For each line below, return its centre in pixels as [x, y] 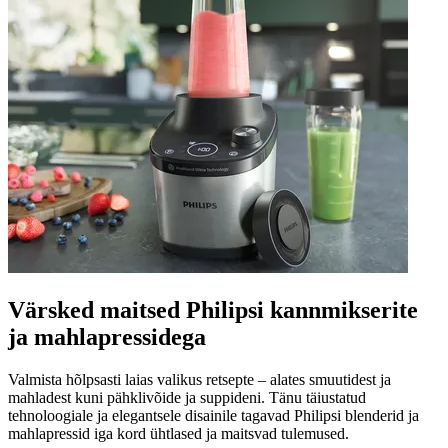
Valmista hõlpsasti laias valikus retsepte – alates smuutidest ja [199, 380]
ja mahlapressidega [107, 337]
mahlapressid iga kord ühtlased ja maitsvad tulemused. [178, 434]
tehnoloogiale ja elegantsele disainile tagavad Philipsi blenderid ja [213, 416]
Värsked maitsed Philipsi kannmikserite [213, 310]
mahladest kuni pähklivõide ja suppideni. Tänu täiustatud [187, 398]
